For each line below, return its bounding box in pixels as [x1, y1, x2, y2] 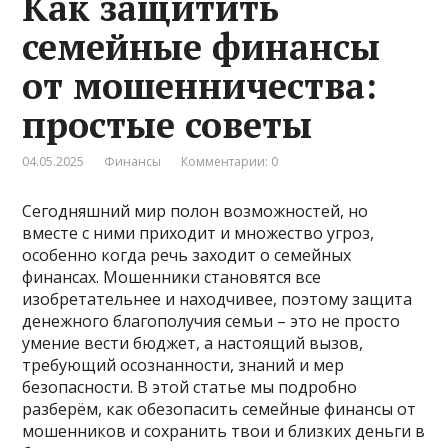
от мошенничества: [22, 61, 378, 109]
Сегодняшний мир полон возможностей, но [22, 199, 369, 222]
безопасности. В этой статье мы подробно [22, 375, 358, 398]
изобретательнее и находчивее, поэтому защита [22, 287, 413, 310]
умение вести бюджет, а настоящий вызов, [22, 331, 364, 354]
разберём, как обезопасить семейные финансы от [22, 397, 417, 420]
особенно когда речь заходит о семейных [22, 243, 352, 266]
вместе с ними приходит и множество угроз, [22, 221, 375, 244]
